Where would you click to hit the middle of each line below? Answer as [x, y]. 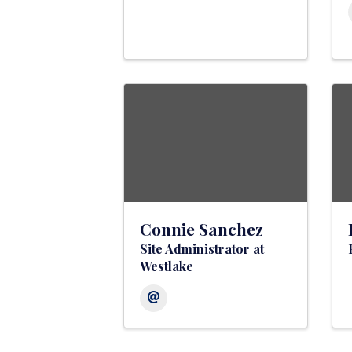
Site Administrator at [202, 249]
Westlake [167, 266]
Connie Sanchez [202, 229]
